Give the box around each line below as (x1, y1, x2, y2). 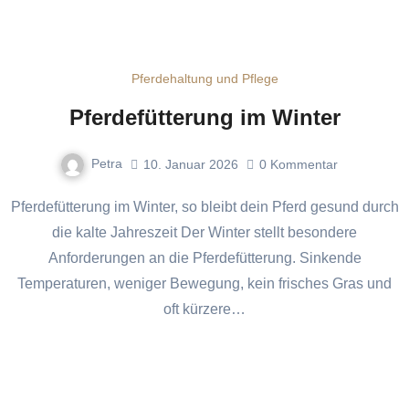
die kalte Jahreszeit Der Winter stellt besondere (52, 225, 357, 241)
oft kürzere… (163, 301, 246, 318)
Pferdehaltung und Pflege (131, 71, 278, 87)
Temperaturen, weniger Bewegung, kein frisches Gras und (17, 276, 392, 292)
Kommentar (270, 156, 338, 172)
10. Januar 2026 (143, 156, 238, 172)
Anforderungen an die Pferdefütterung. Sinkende (47, 250, 362, 267)
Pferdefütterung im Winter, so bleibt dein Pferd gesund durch (10, 199, 21, 215)
